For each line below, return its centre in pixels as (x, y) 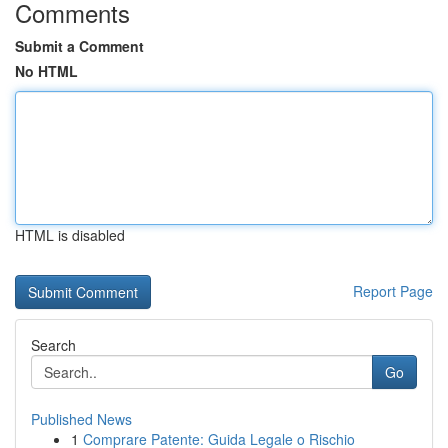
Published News (81, 419)
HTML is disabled (70, 235)
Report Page (393, 291)
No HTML (46, 71)
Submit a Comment (79, 46)
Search (53, 345)
